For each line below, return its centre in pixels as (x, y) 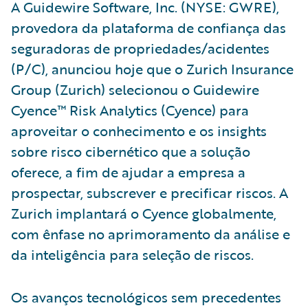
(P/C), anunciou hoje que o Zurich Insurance (152, 68)
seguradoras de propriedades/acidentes (140, 48)
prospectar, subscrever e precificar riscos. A (150, 192)
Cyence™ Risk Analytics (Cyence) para (130, 110)
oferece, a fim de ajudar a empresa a (128, 172)
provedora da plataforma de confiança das (148, 27)
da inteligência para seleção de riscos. (132, 254)
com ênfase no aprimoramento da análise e (151, 233)
